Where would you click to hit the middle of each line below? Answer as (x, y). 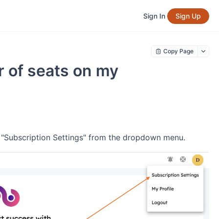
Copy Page (178, 51)
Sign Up (188, 16)
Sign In (154, 16)
